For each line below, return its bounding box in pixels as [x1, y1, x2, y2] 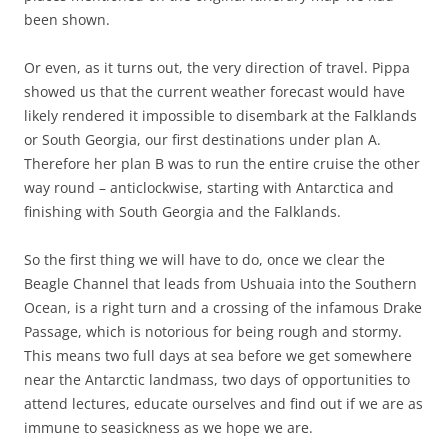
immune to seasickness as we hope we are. [24, 418, 313, 438]
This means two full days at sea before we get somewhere [24, 346, 412, 366]
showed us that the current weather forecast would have [24, 82, 405, 102]
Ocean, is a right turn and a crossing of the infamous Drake [24, 298, 422, 318]
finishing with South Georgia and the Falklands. [24, 202, 341, 222]
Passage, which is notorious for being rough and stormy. [24, 322, 402, 342]
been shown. [24, 10, 110, 30]
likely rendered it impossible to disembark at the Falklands [24, 106, 417, 126]
